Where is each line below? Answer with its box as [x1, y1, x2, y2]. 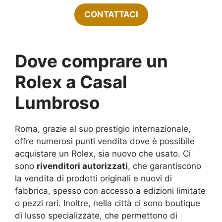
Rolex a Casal [15, 71, 127, 93]
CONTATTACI [84, 9, 138, 20]
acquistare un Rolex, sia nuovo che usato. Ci [15, 149, 191, 159]
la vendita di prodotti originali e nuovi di [15, 173, 172, 184]
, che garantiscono [128, 161, 201, 171]
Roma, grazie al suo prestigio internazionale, [15, 124, 191, 134]
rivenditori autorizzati [37, 161, 128, 171]
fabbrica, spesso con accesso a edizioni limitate [15, 186, 206, 196]
